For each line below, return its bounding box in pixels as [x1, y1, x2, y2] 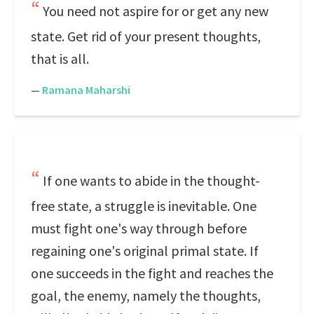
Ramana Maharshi [42, 83, 130, 97]
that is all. [31, 50, 89, 67]
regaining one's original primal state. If [31, 242, 259, 259]
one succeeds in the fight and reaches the [31, 264, 273, 282]
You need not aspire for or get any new [43, 2, 268, 20]
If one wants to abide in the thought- [43, 172, 260, 189]
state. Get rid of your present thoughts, [31, 27, 261, 45]
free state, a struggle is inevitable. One [31, 197, 257, 214]
